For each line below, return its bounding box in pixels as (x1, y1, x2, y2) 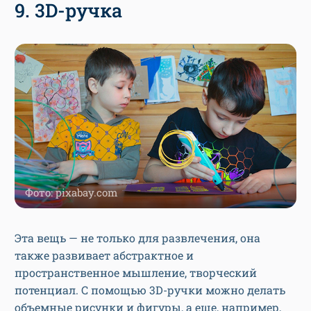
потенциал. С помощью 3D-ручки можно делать (15, 282, 285, 297)
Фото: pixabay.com (25, 185, 117, 199)
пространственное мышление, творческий (15, 264, 257, 280)
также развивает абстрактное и (15, 247, 194, 262)
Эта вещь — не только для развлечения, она (15, 230, 260, 245)
